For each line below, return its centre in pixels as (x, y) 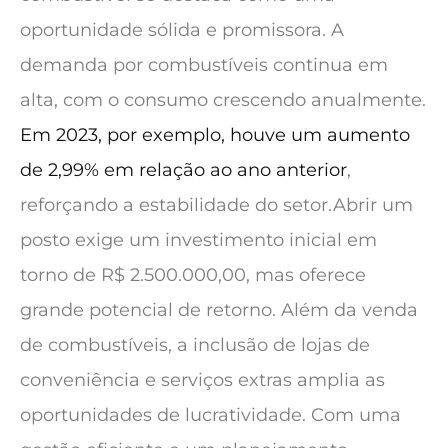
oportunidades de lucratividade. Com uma (210, 415)
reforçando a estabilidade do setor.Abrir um (216, 205)
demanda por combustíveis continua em (204, 65)
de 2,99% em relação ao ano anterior (183, 170)
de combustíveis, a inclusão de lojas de (195, 345)
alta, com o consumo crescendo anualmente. (223, 100)
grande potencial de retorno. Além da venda (219, 310)
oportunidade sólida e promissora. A (182, 30)
